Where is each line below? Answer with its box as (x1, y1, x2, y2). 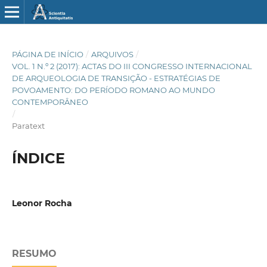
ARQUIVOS (91, 49, 133, 59)
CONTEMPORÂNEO (11, 97, 88, 107)
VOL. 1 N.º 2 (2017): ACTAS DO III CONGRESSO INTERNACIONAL (11, 61, 252, 71)
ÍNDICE (11, 149, 65, 167)
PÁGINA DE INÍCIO (11, 49, 83, 59)
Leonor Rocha (11, 197, 72, 209)
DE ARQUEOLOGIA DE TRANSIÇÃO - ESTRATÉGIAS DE (11, 73, 221, 83)
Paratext (11, 120, 45, 131)
